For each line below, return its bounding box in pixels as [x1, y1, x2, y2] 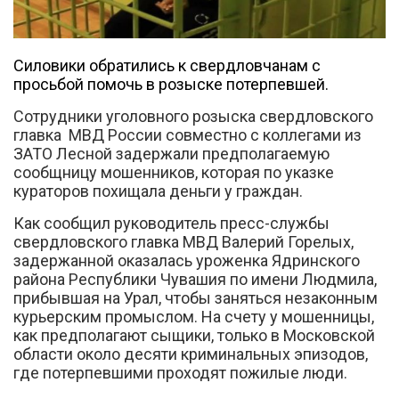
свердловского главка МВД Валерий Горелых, [13, 232, 354, 251]
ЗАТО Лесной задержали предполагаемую [13, 143, 330, 163]
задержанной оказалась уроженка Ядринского [13, 250, 360, 270]
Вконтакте [127, 134, 200, 152]
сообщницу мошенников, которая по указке [13, 162, 334, 182]
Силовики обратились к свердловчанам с [13, 55, 321, 75]
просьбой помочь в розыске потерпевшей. [13, 74, 329, 94]
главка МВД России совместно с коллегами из [13, 125, 362, 144]
